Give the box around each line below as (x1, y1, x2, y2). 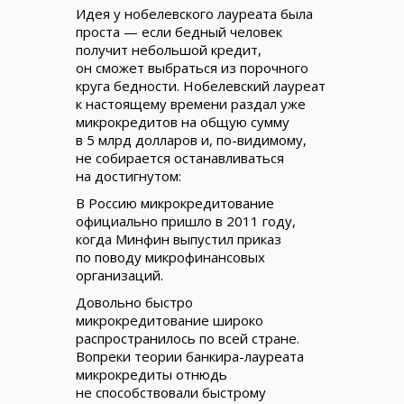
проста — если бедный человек (76, 23, 282, 41)
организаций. (76, 266, 163, 284)
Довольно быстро (76, 293, 193, 311)
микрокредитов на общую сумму (76, 113, 289, 131)
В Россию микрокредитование (76, 194, 274, 212)
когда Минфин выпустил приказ (76, 230, 281, 248)
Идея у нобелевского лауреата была (76, 5, 313, 23)
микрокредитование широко (76, 311, 263, 329)
